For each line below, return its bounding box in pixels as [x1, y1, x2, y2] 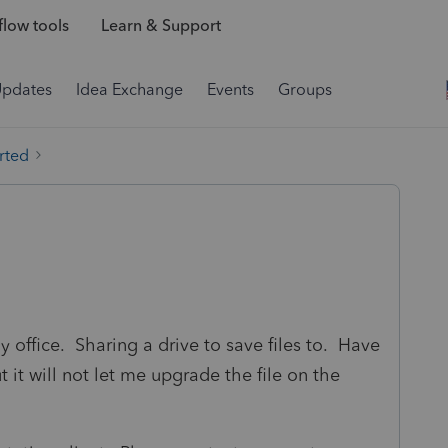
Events [207, 80, 254, 99]
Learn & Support [100, 16, 221, 36]
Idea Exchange [76, 80, 183, 99]
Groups [278, 80, 332, 99]
